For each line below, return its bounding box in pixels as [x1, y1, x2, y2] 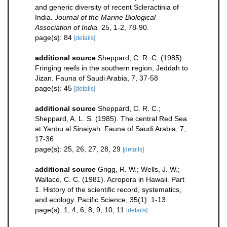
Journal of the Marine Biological [55, 13, 156, 22]
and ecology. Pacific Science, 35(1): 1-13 [35, 196, 166, 204]
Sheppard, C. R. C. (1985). [98, 54, 184, 62]
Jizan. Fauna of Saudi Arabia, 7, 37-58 [35, 74, 158, 83]
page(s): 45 [35, 84, 74, 93]
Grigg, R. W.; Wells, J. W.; [98, 165, 180, 174]
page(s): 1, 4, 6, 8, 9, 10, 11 [35, 206, 126, 214]
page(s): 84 [35, 33, 74, 42]
